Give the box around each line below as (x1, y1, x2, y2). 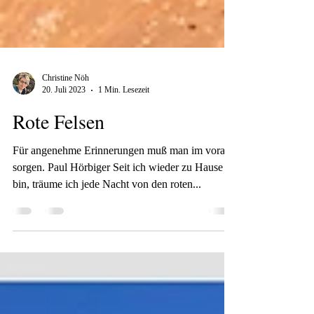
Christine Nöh (42, 146, 89, 156)
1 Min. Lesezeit (98, 158, 149, 168)
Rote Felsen (13, 181, 104, 207)
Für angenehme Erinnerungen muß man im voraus (13, 217, 235, 229)
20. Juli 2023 (42, 158, 86, 168)
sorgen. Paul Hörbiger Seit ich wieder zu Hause (13, 234, 223, 246)
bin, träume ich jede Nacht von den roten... (13, 251, 201, 263)
